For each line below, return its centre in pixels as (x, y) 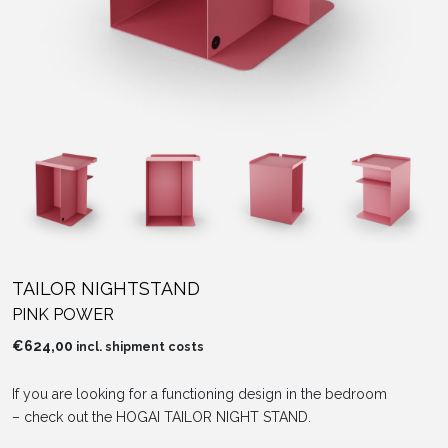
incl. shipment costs (140, 347)
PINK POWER (63, 315)
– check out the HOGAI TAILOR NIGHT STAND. (161, 417)
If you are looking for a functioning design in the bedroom (199, 394)
